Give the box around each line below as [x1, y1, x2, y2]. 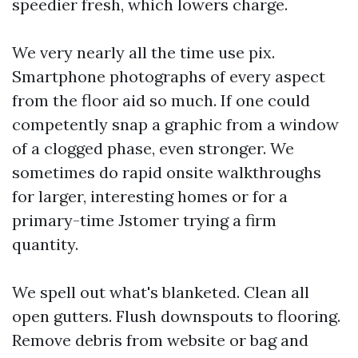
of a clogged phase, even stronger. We [12, 138, 294, 158]
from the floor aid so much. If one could [12, 90, 310, 110]
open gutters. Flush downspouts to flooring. [12, 306, 340, 326]
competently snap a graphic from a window [12, 114, 339, 134]
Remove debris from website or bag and [12, 330, 308, 350]
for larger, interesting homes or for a [12, 186, 288, 206]
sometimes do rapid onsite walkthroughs [12, 162, 321, 182]
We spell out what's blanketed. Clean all [12, 282, 309, 302]
